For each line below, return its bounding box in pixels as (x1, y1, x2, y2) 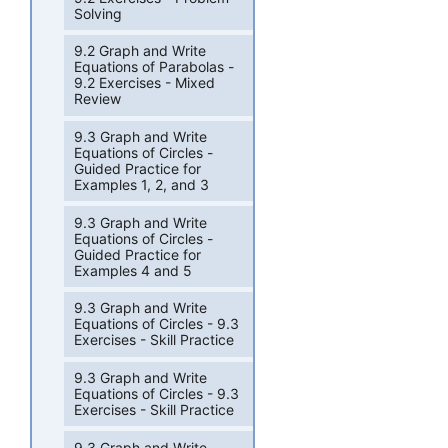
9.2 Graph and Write (74, 42, 207, 60)
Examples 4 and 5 (74, 261, 193, 279)
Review (74, 90, 122, 108)
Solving (74, 4, 123, 22)
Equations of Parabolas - (74, 58, 235, 76)
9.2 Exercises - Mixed (74, 74, 216, 92)
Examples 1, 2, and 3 (74, 175, 210, 193)
